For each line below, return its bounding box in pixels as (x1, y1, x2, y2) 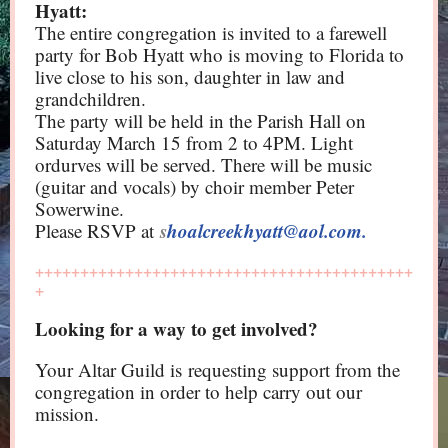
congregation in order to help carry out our (35, 379, 362, 404)
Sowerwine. (35, 196, 124, 221)
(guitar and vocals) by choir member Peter (35, 174, 354, 199)
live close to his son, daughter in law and (35, 64, 345, 89)
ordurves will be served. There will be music (35, 152, 372, 177)
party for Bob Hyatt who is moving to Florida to (35, 42, 404, 67)
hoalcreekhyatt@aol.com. (167, 217, 367, 244)
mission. (35, 401, 111, 426)
